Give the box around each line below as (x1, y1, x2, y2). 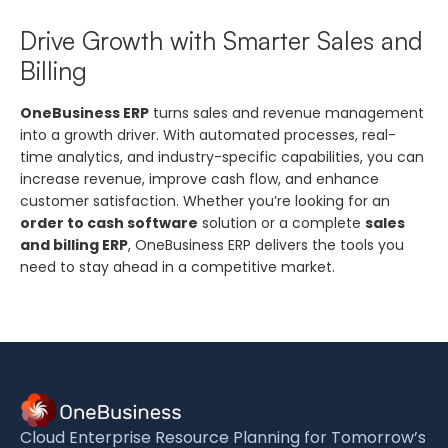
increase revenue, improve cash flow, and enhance (20, 168, 379, 189)
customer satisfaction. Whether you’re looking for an (20, 190, 390, 211)
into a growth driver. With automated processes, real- (20, 124, 396, 145)
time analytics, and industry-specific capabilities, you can (20, 146, 424, 167)
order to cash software (20, 212, 198, 233)
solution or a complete (198, 212, 365, 233)
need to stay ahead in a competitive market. (20, 256, 335, 277)
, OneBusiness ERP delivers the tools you (128, 234, 404, 255)
